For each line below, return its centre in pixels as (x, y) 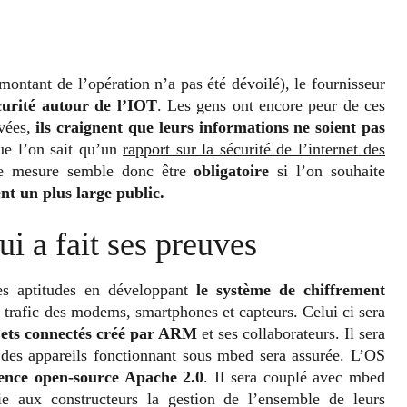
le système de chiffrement (291, 289)
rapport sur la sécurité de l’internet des (254, 149)
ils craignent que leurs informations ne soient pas (211, 127)
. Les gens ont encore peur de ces (271, 105)
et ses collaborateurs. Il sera (291, 333)
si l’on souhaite (328, 170)
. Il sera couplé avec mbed (295, 377)
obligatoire (232, 170)
